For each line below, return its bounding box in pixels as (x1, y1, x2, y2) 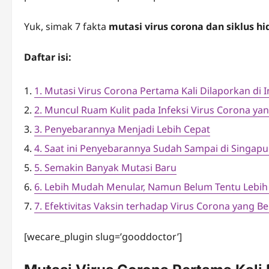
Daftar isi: (24, 50, 71, 64)
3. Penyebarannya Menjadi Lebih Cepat (34, 122, 210, 136)
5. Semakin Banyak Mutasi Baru (34, 161, 177, 175)
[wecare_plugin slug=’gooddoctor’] (24, 230, 182, 244)
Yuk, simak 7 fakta (24, 20, 109, 34)
